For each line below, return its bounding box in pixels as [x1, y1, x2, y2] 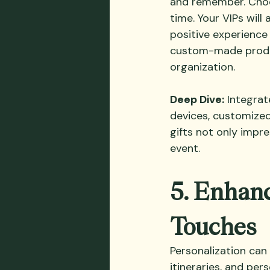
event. [170, 140, 200, 155]
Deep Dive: [170, 92, 224, 107]
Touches [170, 210, 257, 240]
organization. [170, 59, 235, 74]
